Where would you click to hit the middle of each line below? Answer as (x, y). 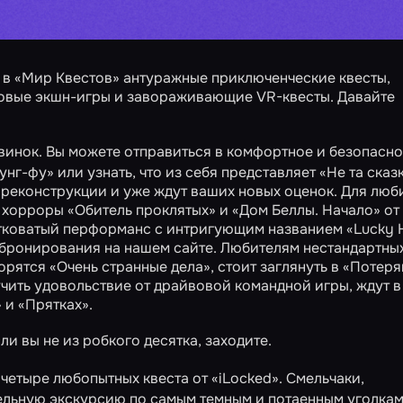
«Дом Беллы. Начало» (306, 210)
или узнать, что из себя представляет (187, 172)
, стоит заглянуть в (277, 267)
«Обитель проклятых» (142, 210)
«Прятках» (54, 304)
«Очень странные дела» (130, 267)
